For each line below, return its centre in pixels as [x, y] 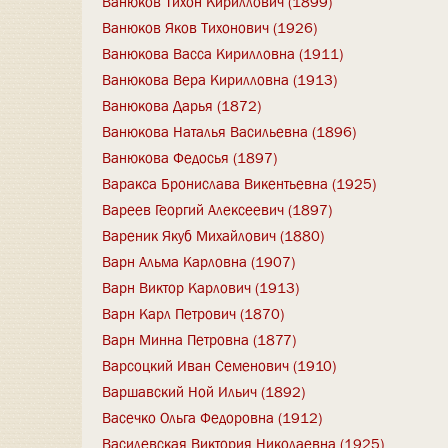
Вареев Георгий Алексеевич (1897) [217, 209]
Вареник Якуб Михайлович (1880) [213, 235]
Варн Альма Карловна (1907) [198, 261]
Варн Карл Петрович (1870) [193, 313]
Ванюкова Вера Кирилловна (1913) [219, 79]
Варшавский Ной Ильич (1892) [203, 391]
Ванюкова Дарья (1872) [181, 105]
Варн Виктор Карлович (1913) [200, 287]
